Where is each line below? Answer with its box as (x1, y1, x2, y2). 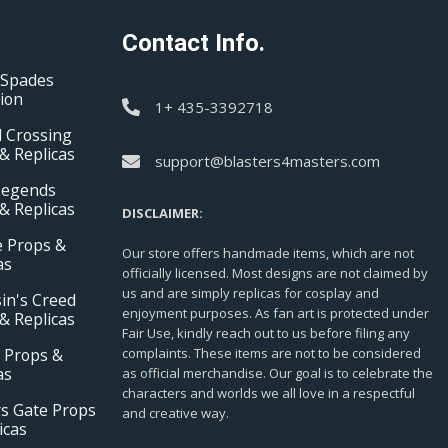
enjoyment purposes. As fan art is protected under (122, 304, 429, 323)
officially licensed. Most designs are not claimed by (122, 264, 428, 283)
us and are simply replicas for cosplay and (122, 284, 379, 303)
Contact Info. (122, 29, 265, 58)
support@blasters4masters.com (155, 151, 380, 172)
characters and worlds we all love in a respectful (122, 384, 415, 403)
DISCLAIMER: (122, 204, 203, 223)
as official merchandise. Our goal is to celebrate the (122, 364, 433, 383)
